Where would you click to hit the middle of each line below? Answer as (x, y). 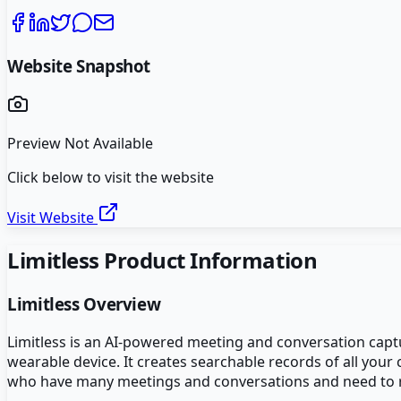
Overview (120, 304)
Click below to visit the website (111, 178)
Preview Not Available (80, 144)
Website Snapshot (79, 65)
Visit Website (52, 218)
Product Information (208, 260)
